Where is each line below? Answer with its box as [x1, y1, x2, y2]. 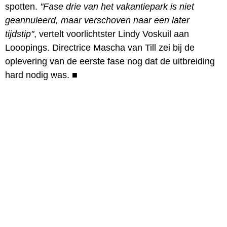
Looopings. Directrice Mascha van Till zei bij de [5, 42, 195, 53]
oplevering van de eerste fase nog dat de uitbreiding [5, 56, 215, 66]
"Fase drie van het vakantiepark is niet [40, 1, 194, 12]
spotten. [5, 1, 40, 12]
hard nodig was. [5, 69, 72, 80]
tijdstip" [5, 28, 34, 39]
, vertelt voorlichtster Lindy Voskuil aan [34, 28, 189, 39]
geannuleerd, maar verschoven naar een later [5, 15, 190, 25]
